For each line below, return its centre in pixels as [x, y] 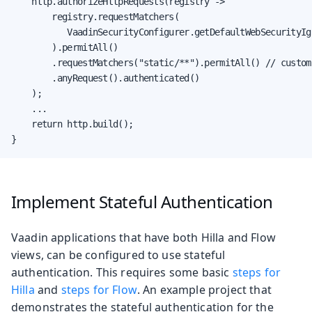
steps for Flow [99, 289]
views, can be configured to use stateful [118, 255]
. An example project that [204, 289]
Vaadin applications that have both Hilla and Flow [143, 237]
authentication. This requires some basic [122, 272]
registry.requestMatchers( [95, 16]
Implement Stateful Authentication [142, 201]
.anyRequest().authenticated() [106, 78]
